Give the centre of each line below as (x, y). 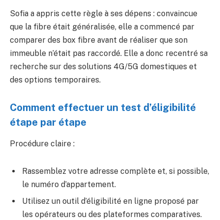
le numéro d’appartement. (69, 184)
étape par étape (48, 122)
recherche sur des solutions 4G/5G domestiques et (103, 67)
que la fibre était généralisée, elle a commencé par (102, 27)
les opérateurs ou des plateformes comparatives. (112, 214)
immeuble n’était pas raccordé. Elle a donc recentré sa (109, 54)
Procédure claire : (42, 144)
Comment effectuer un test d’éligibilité (103, 107)
